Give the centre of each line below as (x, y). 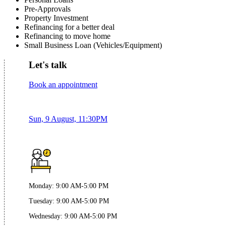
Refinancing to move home (67, 36)
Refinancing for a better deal (69, 27)
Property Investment (56, 18)
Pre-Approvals (47, 9)
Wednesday (45, 216)
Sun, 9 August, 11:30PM (68, 119)
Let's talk (48, 65)
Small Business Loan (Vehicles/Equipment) (93, 45)
